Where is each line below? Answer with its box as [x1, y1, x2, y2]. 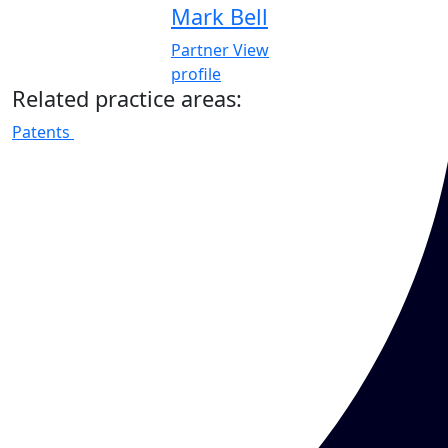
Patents [12, 120, 70, 143]
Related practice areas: [12, 83, 242, 113]
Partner [171, 38, 229, 61]
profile [171, 62, 221, 85]
